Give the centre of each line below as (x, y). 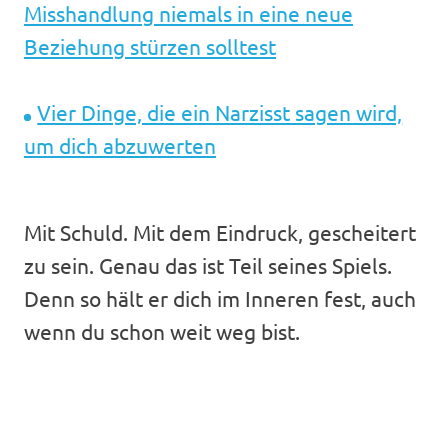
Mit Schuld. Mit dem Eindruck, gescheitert (220, 231)
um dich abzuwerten (120, 144)
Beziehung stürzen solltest (150, 45)
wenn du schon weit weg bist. (162, 330)
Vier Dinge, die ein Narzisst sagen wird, (220, 111)
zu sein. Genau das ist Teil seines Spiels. (208, 264)
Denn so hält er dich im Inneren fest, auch (220, 297)
